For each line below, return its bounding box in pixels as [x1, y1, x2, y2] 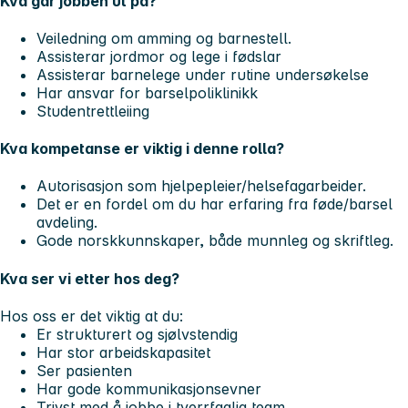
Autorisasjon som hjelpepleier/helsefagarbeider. [36, 177, 366, 196]
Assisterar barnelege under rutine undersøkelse [36, 65, 369, 84]
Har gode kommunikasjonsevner [36, 379, 261, 398]
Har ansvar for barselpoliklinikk [36, 83, 258, 102]
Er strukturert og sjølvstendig [36, 324, 238, 343]
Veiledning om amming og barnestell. [36, 28, 291, 47]
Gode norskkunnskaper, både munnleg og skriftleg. [36, 231, 393, 250]
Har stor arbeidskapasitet [36, 342, 210, 362]
